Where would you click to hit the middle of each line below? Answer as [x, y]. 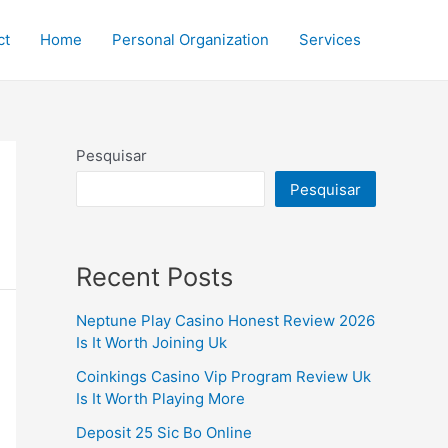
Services [330, 39]
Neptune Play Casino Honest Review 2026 [225, 321]
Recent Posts [154, 276]
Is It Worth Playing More [160, 399]
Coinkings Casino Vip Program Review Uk [223, 377]
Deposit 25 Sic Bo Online [164, 433]
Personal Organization [190, 39]
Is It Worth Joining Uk [151, 343]
